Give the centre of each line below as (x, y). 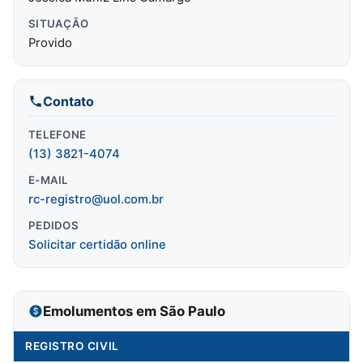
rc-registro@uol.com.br (96, 199)
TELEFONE (58, 134)
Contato (68, 101)
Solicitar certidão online (97, 244)
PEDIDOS (53, 225)
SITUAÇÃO (59, 23)
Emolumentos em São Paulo (134, 311)
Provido (50, 43)
